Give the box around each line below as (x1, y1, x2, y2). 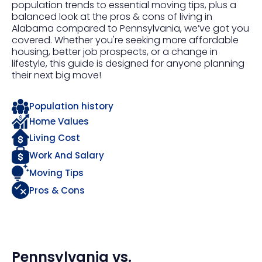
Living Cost (29, 131, 80, 144)
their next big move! (12, 68, 101, 82)
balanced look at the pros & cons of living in (12, 10, 212, 23)
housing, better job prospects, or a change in (12, 45, 218, 58)
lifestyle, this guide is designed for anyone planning (12, 57, 244, 70)
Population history (29, 100, 113, 113)
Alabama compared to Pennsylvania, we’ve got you (12, 22, 249, 35)
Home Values (29, 115, 89, 127)
